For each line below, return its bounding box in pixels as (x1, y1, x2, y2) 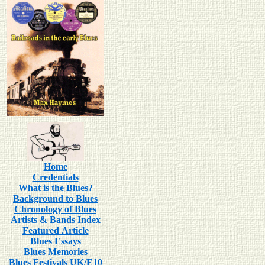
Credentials (32, 172, 79, 182)
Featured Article (22, 225, 89, 235)
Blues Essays (30, 236, 81, 246)
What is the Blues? (18, 183, 93, 193)
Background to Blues (13, 193, 98, 203)
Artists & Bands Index (10, 215, 101, 225)
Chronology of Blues (14, 204, 96, 214)
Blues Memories (23, 247, 88, 257)
